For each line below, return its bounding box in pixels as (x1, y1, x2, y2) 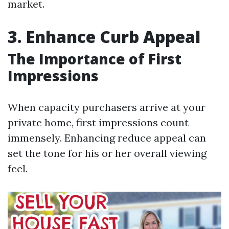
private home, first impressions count (8, 116, 189, 129)
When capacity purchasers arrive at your (8, 101, 205, 114)
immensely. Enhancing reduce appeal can (8, 131, 206, 145)
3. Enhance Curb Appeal (8, 26, 200, 48)
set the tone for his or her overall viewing (8, 147, 207, 160)
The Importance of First (8, 49, 181, 69)
